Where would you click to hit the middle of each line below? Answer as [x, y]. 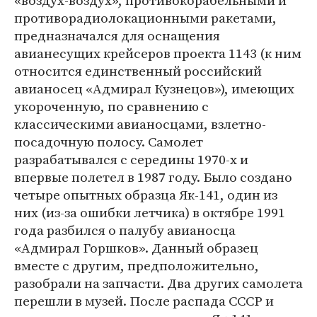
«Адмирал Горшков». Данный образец [136, 248]
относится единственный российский [138, 71]
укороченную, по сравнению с [111, 106]
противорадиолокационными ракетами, [145, 18]
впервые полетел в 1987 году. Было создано [153, 177]
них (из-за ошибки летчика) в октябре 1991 [150, 212]
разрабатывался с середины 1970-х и [131, 159]
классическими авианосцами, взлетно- [140, 124]
